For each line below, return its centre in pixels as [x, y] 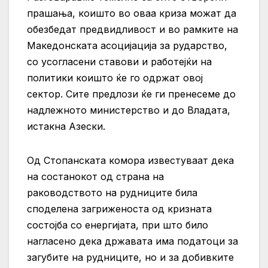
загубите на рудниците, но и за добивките [130, 257]
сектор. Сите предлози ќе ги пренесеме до [131, 94]
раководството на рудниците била [112, 192]
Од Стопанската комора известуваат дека [130, 160]
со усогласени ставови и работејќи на [119, 61]
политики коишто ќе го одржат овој [115, 77]
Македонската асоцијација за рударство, [127, 45]
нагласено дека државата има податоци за [133, 241]
